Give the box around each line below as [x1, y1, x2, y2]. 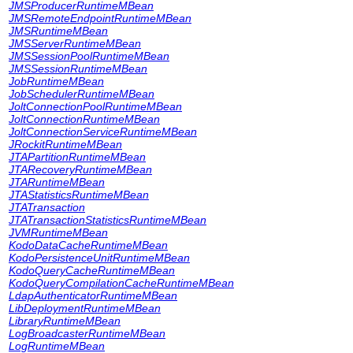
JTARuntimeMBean [9, 176, 105, 188]
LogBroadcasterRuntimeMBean [9, 327, 165, 340]
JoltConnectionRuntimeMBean [9, 113, 160, 125]
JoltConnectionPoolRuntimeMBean [9, 100, 182, 113]
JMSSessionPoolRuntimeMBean [9, 50, 169, 62]
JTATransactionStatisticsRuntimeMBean [9, 214, 206, 226]
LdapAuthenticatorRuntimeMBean [9, 289, 177, 302]
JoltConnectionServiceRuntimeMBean [9, 125, 197, 138]
